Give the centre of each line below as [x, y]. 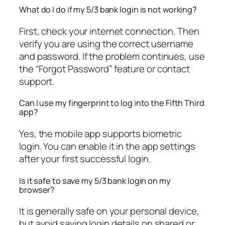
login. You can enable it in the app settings [107, 146]
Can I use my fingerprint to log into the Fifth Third [112, 103]
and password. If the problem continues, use [112, 56]
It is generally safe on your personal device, [109, 211]
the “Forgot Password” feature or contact [104, 69]
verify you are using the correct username [106, 43]
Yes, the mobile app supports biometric [101, 134]
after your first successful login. [85, 159]
